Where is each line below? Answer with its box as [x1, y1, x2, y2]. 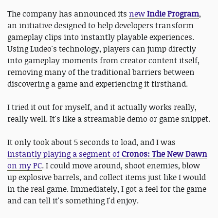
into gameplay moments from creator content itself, [7, 55, 200, 66]
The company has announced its [7, 8, 129, 19]
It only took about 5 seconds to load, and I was [7, 137, 176, 147]
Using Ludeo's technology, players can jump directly [7, 43, 196, 54]
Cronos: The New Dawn [122, 148, 207, 159]
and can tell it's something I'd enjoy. [7, 195, 139, 206]
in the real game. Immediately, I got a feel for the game [7, 183, 206, 194]
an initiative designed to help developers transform [7, 20, 194, 31]
